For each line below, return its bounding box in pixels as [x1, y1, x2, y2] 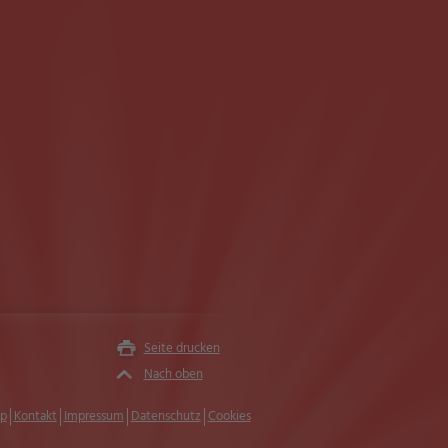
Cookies [207, 406, 251, 427]
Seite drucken [143, 338, 220, 359]
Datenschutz [130, 406, 201, 427]
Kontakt [13, 406, 57, 427]
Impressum [63, 406, 124, 427]
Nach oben [143, 364, 203, 385]
